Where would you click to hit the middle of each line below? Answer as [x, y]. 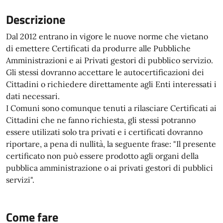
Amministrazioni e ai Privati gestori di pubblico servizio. [110, 60]
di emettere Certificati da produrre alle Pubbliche [98, 48]
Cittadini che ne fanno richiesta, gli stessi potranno [101, 120]
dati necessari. [33, 96]
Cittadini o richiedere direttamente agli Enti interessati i [111, 84]
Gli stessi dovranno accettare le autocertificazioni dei [105, 72]
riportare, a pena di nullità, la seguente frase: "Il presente [111, 144]
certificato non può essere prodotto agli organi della [102, 156]
